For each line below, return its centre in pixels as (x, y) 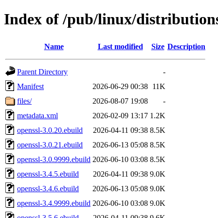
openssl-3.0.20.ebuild (50, 130)
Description (186, 46)
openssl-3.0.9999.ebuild (54, 159)
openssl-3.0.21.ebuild (50, 145)
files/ (24, 101)
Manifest (30, 86)
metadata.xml (37, 115)
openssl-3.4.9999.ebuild (54, 203)
